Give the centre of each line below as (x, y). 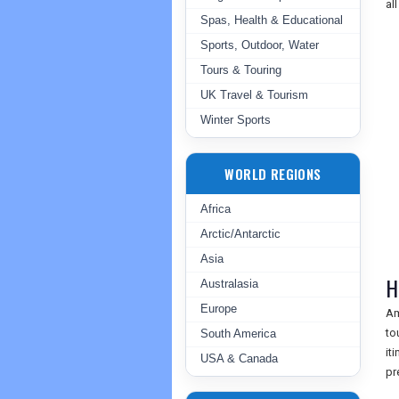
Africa (216, 209)
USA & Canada (239, 358)
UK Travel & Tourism (254, 95)
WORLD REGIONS (273, 174)
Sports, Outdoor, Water (260, 45)
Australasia (229, 284)
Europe (219, 309)
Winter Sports (236, 120)
